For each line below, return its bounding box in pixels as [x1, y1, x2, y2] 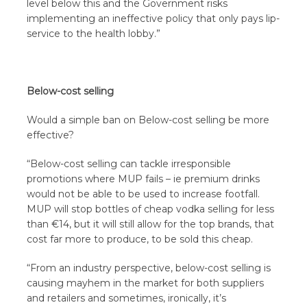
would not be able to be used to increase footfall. [27, 188, 260, 200]
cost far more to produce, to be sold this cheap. [27, 233, 254, 245]
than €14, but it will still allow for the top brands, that [27, 218, 275, 230]
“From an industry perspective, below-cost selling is [27, 262, 271, 274]
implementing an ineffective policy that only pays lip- [27, 12, 280, 25]
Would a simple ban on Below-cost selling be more [27, 114, 270, 126]
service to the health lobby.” [27, 27, 161, 40]
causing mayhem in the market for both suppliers [27, 277, 265, 289]
